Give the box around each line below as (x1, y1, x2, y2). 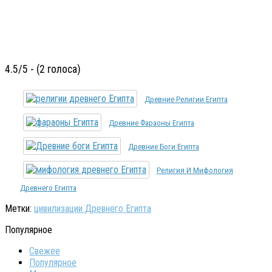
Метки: (5, 202, 32, 214)
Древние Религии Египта (144, 94, 228, 104)
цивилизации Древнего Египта (34, 202, 151, 214)
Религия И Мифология (157, 165, 233, 175)
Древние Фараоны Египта (109, 118, 194, 127)
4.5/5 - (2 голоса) (5, 63, 81, 75)
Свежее (29, 245, 60, 257)
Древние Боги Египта (128, 141, 199, 151)
